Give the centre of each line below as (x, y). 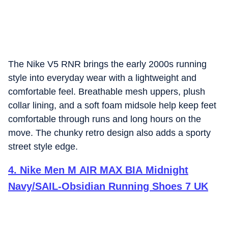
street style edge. (43, 147)
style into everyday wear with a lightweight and (102, 78)
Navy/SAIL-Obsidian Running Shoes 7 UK (108, 186)
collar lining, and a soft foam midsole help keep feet (112, 105)
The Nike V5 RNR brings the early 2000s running (107, 64)
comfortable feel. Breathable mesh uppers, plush (107, 92)
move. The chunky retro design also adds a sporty (109, 133)
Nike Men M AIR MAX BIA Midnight (104, 170)
